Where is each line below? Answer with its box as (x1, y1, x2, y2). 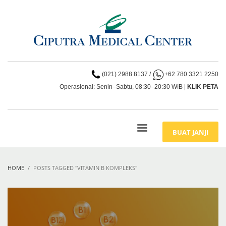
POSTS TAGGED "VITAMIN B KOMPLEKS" (33, 164, 137, 172)
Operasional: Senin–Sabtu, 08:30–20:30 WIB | (60, 83, 187, 90)
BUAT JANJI (172, 128, 208, 137)
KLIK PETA (187, 83, 218, 90)
